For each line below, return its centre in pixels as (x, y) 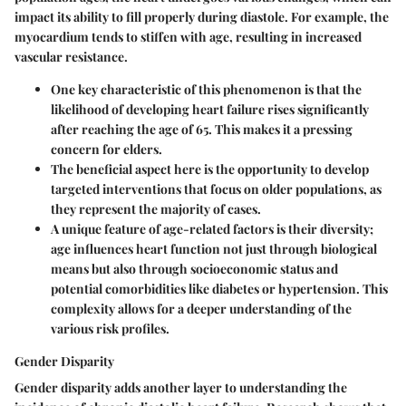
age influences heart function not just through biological (214, 249)
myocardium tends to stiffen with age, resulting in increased (188, 37)
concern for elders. (106, 149)
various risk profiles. (110, 329)
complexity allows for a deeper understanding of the (201, 309)
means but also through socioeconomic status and (194, 269)
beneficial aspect (124, 169)
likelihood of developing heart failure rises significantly (210, 109)
